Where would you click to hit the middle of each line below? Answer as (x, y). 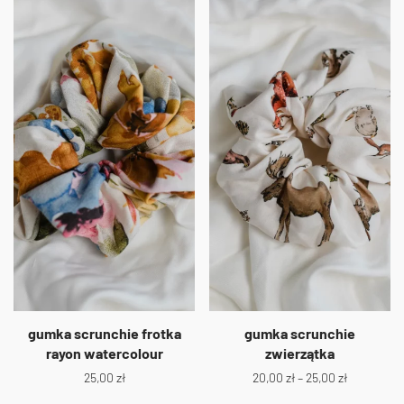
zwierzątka (300, 353)
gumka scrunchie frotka (104, 333)
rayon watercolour (104, 353)
